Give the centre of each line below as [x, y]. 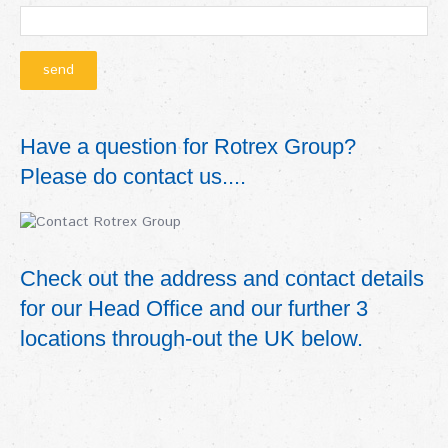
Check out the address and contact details [222, 278]
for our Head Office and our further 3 [194, 308]
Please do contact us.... [133, 176]
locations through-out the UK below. [191, 338]
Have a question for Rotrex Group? [194, 146]
